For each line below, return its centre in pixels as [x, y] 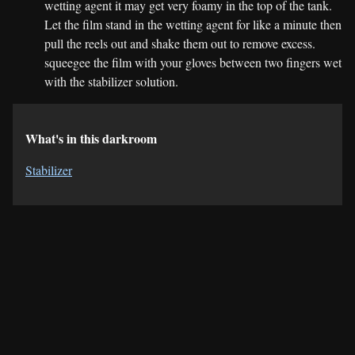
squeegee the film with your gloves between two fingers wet [193, 62]
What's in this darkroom [91, 138]
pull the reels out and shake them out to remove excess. [180, 43]
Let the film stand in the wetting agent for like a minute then [193, 24]
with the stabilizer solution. [111, 81]
